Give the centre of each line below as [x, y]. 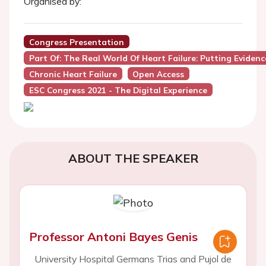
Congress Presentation [76, 42]
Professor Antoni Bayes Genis [113, 237]
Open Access [159, 74]
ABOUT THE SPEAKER [133, 158]
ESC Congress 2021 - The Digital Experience [118, 90]
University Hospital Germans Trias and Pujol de [133, 259]
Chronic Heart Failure [73, 74]
